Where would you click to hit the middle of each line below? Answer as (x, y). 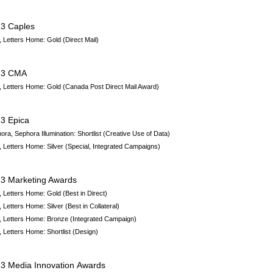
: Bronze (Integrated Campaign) (90, 219)
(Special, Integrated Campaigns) (113, 146)
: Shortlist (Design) (71, 232)
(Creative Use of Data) (137, 133)
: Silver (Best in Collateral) (82, 206)
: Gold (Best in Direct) (76, 193)
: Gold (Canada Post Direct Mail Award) (101, 87)
